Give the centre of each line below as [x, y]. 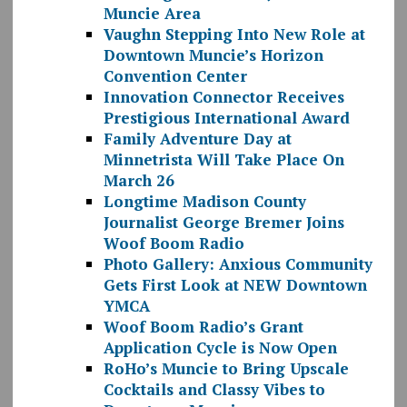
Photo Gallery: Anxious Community [238, 264]
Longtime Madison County [204, 202]
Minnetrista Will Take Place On [223, 160]
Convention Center [175, 76]
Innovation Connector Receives [223, 97]
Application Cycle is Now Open [220, 348]
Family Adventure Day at [197, 139]
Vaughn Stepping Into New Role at [234, 35]
